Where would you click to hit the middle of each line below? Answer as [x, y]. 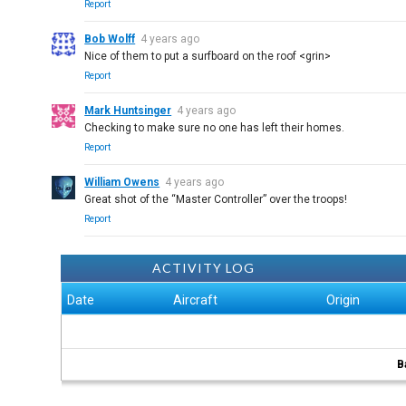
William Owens [122, 182]
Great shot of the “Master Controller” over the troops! [216, 199]
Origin [343, 300]
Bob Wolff [110, 39]
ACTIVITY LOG [203, 268]
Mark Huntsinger [128, 111]
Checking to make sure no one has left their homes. [215, 128]
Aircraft [196, 300]
